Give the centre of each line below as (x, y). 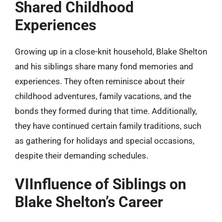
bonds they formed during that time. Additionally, (106, 111)
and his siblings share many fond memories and (104, 66)
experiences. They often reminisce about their (100, 81)
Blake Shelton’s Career (89, 202)
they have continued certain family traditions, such (108, 126)
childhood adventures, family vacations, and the (103, 96)
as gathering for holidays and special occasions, (105, 140)
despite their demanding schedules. (82, 155)
